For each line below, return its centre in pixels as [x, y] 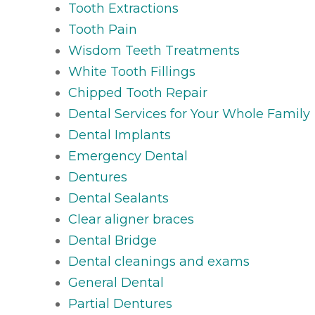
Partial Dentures [121, 304]
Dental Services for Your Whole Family [189, 114]
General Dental [116, 283]
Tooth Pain [103, 30]
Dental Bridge [113, 240]
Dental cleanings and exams [159, 262]
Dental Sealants [119, 198]
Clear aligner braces [131, 219]
